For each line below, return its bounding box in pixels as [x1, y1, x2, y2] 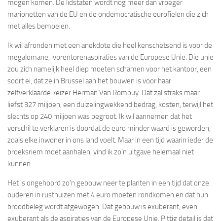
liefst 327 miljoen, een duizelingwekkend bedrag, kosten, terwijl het [7, 100, 213, 109]
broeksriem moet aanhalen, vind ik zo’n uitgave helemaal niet [7, 147, 194, 156]
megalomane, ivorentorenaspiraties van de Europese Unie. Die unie [7, 52, 214, 62]
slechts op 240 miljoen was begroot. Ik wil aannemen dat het [7, 111, 192, 121]
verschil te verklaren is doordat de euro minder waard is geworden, [7, 123, 211, 133]
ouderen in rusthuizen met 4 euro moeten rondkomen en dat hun [7, 190, 208, 199]
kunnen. [7, 159, 32, 168]
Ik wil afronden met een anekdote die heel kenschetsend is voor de [7, 40, 212, 50]
